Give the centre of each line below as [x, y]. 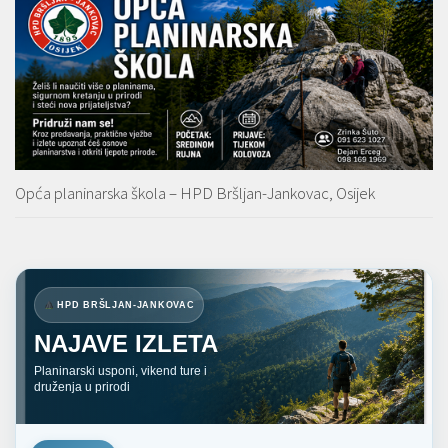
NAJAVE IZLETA [126, 343]
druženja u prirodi [82, 386]
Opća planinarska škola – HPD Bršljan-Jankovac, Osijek [195, 192]
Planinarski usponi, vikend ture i [120, 370]
